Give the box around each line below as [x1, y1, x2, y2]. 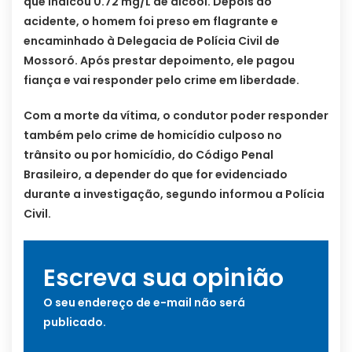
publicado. [43, 314, 106, 331]
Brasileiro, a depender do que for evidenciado [24, 167, 288, 183]
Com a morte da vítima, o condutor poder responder [24, 108, 328, 124]
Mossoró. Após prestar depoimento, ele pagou [24, 53, 295, 69]
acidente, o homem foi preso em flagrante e [24, 13, 278, 30]
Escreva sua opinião [43, 262, 284, 295]
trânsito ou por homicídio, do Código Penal [24, 147, 273, 163]
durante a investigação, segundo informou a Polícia [24, 186, 324, 203]
